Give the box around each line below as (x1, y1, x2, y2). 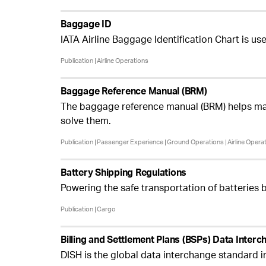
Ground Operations (167, 138, 224, 147)
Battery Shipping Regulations (61, 166, 186, 179)
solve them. (61, 114, 111, 127)
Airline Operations (97, 56, 148, 65)
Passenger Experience (97, 138, 163, 147)
